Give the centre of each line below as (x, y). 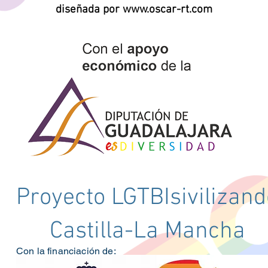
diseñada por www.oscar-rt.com (134, 10)
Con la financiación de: (66, 251)
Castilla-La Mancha (147, 231)
